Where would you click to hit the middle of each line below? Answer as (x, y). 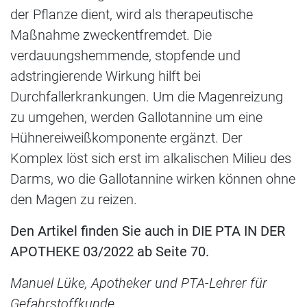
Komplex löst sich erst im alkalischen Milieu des (151, 158)
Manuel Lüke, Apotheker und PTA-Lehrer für (139, 283)
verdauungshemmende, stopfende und (125, 55)
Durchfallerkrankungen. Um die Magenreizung (147, 96)
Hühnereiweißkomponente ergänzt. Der (126, 137)
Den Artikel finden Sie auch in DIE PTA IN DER (148, 231)
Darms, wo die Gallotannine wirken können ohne (153, 179)
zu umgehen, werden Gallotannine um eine (136, 117)
